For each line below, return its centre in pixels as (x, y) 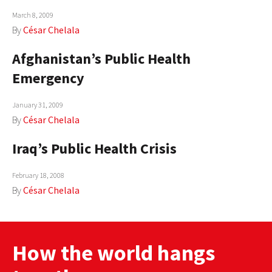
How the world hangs (114, 253)
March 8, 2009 (33, 15)
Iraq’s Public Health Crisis (94, 148)
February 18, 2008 (38, 175)
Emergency (48, 78)
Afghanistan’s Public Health (101, 58)
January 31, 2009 (38, 104)
